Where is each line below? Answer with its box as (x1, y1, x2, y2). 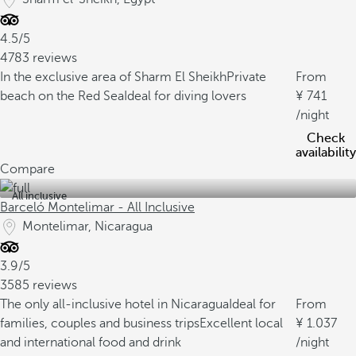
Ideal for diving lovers (124, 89, 246, 103)
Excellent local (199, 316, 283, 331)
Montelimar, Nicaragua (22, 219, 153, 234)
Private (226, 70, 266, 84)
